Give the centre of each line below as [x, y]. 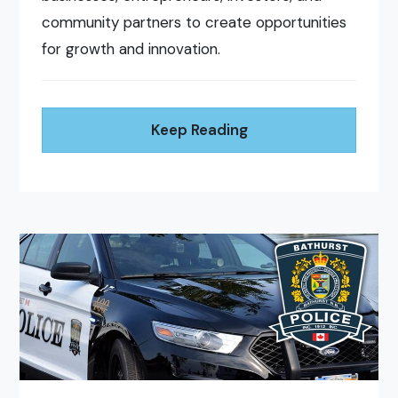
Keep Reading [199, 129]
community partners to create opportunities [195, 22]
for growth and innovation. [131, 48]
